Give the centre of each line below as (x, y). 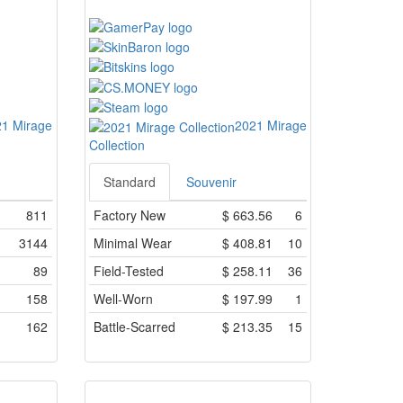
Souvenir (211, 182)
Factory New (129, 215)
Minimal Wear (132, 243)
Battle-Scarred (134, 327)
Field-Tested (128, 271)
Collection (116, 145)
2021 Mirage (270, 125)
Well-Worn (123, 299)
